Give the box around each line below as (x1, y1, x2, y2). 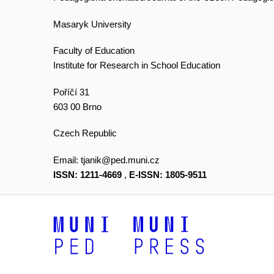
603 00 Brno (53, 101, 102, 112)
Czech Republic (53, 128, 117, 139)
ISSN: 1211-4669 (53, 169, 122, 180)
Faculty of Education (53, 45, 135, 56)
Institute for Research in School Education (53, 60, 220, 71)
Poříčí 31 (53, 86, 89, 97)
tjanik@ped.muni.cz (81, 154, 160, 165)
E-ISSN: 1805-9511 (129, 169, 207, 180)
